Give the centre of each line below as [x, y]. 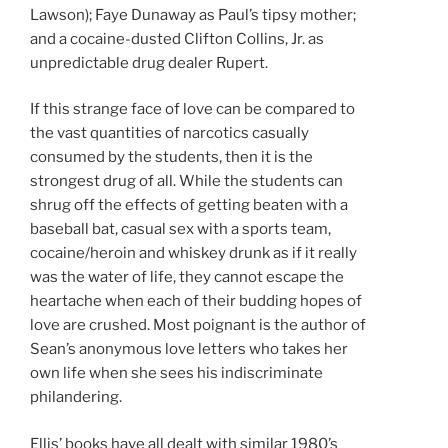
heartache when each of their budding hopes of [196, 301]
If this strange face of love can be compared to [192, 109]
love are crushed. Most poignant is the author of [198, 325]
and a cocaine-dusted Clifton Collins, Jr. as [177, 38]
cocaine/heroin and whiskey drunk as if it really [193, 253]
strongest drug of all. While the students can [186, 181]
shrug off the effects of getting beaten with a [189, 205]
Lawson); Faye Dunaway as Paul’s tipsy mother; [193, 14]
